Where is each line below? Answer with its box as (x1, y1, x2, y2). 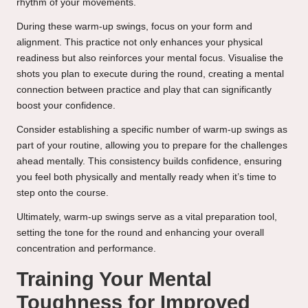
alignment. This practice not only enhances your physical (16, 37, 263, 48)
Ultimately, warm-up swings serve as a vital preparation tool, (16, 212, 277, 223)
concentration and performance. (16, 243, 156, 254)
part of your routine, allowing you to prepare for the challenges (16, 140, 287, 151)
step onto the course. (16, 188, 109, 199)
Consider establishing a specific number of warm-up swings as (16, 124, 287, 135)
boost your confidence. (16, 100, 115, 111)
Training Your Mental (16, 268, 212, 291)
